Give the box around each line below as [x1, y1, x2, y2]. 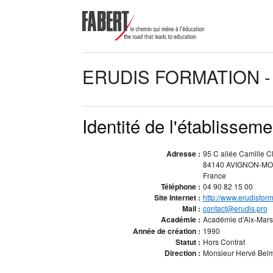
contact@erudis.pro [202, 203, 268, 213]
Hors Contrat [202, 236, 245, 247]
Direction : [164, 247, 200, 258]
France [202, 170, 226, 180]
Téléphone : [160, 181, 200, 192]
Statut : [175, 236, 200, 247]
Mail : [182, 203, 200, 214]
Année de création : [132, 225, 200, 236]
